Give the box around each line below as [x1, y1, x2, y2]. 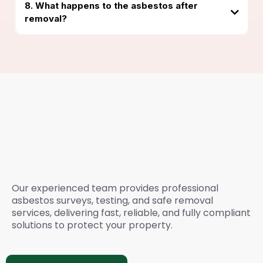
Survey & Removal [12, 122, 178, 147]
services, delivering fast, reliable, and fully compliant [12, 205, 251, 220]
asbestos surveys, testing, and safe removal [12, 193, 213, 207]
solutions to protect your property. [12, 218, 173, 232]
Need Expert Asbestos [12, 99, 208, 124]
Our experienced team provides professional [12, 181, 218, 195]
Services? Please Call [12, 146, 200, 171]
